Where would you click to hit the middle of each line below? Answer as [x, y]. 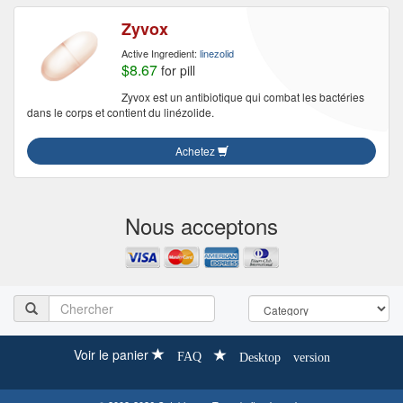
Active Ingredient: [161, 53]
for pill [176, 70]
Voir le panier [111, 355]
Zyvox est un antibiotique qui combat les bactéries [243, 97]
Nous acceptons [201, 225]
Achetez [196, 151]
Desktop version [284, 356]
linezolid [217, 53]
